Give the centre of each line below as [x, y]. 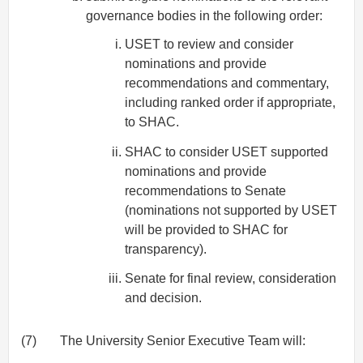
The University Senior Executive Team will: [183, 341]
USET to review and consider [209, 44]
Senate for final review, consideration [231, 279]
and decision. [163, 298]
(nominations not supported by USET [231, 210]
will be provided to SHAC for [206, 229]
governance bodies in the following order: [204, 16]
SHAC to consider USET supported [226, 152]
